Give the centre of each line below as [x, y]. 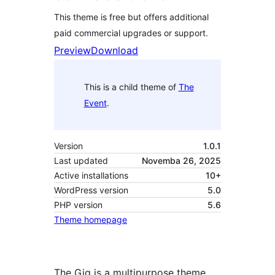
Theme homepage [91, 220]
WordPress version [91, 190]
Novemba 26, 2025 [181, 161]
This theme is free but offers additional [131, 17]
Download [114, 51]
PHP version [78, 205]
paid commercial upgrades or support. [131, 33]
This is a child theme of [131, 87]
